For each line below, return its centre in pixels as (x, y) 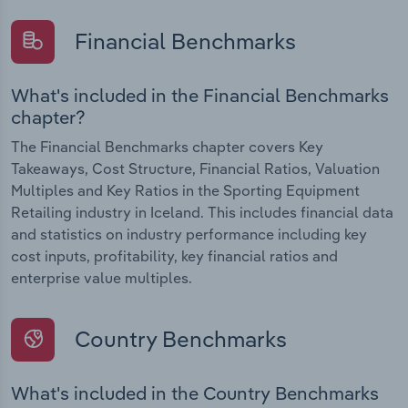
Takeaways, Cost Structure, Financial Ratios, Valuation (195, 168)
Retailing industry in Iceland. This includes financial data (202, 212)
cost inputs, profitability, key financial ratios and (174, 255)
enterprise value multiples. (102, 277)
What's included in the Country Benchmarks (195, 393)
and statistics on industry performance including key (189, 234)
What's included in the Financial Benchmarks (200, 95)
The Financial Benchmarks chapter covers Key (167, 146)
